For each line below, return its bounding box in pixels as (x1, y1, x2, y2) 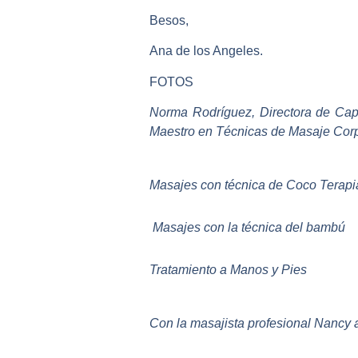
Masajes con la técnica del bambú (149, 221, 345, 235)
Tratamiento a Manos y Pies (149, 262, 307, 276)
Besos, (149, 13, 189, 27)
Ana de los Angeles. (149, 44, 263, 58)
